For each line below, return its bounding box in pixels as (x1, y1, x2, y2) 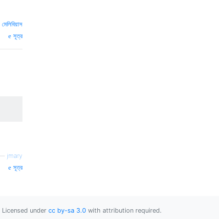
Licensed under (2, 206, 48, 214)
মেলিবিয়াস (2, 20, 22, 28)
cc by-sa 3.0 (48, 206, 86, 214)
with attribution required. (86, 206, 162, 214)
